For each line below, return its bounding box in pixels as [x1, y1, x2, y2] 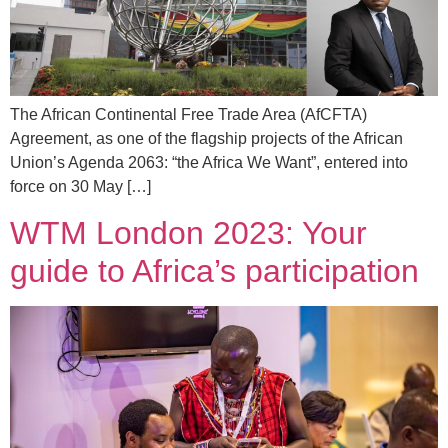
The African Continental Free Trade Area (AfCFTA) [10, 106, 367, 124]
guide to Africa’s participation [10, 252, 419, 289]
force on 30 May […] [10, 178, 151, 196]
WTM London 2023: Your [10, 214, 367, 251]
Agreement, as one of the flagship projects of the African [10, 130, 403, 148]
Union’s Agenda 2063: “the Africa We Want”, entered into [10, 154, 408, 172]
